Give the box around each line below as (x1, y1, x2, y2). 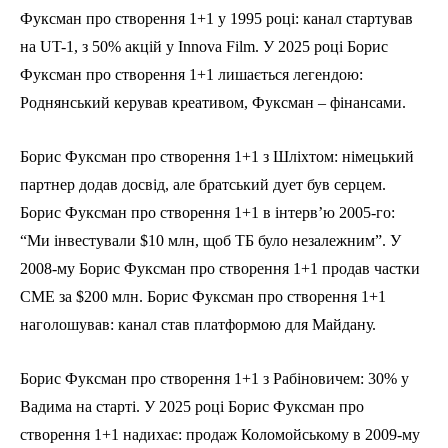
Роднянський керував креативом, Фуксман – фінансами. (20, 94, 406, 112)
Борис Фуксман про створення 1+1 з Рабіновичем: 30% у (20, 370, 409, 388)
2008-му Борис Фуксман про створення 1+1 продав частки (20, 260, 420, 278)
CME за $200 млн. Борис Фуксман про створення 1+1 (20, 288, 386, 306)
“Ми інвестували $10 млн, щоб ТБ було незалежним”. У (20, 232, 401, 250)
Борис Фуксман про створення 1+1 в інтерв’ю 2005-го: (20, 204, 395, 222)
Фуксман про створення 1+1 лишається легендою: (20, 66, 363, 84)
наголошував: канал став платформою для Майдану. (20, 316, 376, 334)
